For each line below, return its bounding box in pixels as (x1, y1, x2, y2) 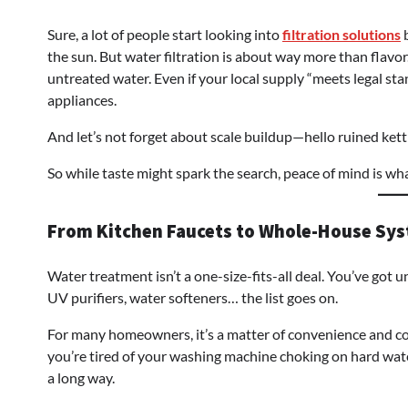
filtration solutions (282, 25, 401, 43)
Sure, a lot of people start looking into (47, 25, 282, 43)
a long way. (47, 368, 115, 386)
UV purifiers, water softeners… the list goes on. (47, 288, 338, 306)
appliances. (47, 90, 117, 108)
